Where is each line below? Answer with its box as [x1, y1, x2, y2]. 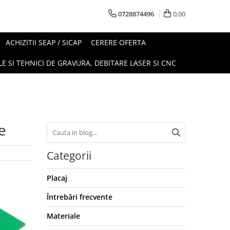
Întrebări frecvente [47, 192, 112, 202]
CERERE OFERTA [91, 37, 146, 47]
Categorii [47, 148, 91, 163]
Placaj [47, 173, 67, 183]
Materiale [47, 211, 80, 221]
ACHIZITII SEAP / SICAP [6, 37, 82, 47]
